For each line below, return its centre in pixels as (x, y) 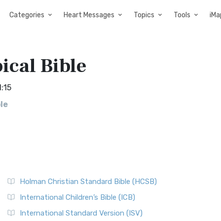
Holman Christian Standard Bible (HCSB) (88, 182)
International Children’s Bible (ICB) (77, 197)
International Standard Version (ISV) (81, 213)
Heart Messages (89, 15)
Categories (27, 15)
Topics (144, 15)
